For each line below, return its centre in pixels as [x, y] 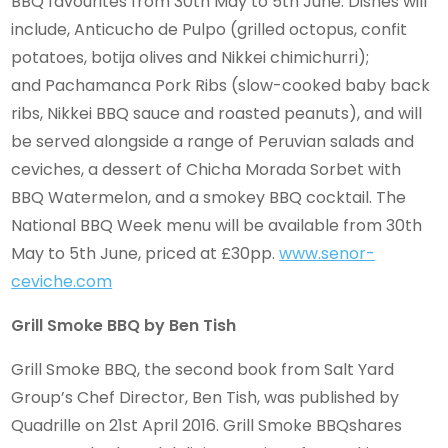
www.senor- [327, 253]
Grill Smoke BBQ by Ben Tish [124, 325]
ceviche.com [62, 281]
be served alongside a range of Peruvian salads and [213, 141]
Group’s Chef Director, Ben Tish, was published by [205, 397]
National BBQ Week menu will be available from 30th [217, 225]
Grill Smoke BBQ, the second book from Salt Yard [203, 369]
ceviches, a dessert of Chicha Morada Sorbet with [206, 169]
